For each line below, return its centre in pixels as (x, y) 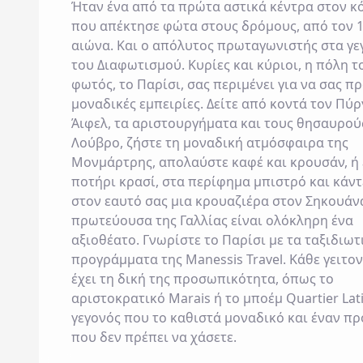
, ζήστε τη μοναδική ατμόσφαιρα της (234, 143)
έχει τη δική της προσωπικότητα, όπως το (203, 279)
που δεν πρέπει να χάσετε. (156, 337)
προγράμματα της (128, 259)
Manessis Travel (234, 259)
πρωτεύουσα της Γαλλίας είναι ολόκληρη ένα (212, 220)
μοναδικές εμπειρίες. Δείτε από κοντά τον (203, 104)
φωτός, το (104, 84)
